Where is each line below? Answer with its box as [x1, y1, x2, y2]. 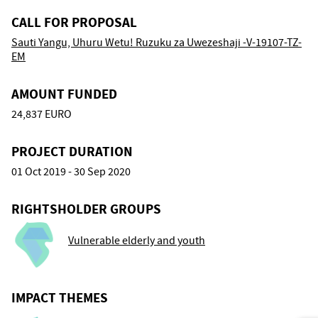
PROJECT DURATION [11, 142, 133, 160]
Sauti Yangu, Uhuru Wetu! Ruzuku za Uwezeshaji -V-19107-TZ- [11, 35, 302, 50]
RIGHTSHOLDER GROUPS [11, 199, 161, 218]
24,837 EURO [11, 106, 72, 121]
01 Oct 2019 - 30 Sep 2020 [11, 164, 131, 179]
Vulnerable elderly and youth [68, 233, 205, 248]
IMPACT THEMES [11, 288, 108, 307]
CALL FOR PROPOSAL [11, 13, 137, 31]
